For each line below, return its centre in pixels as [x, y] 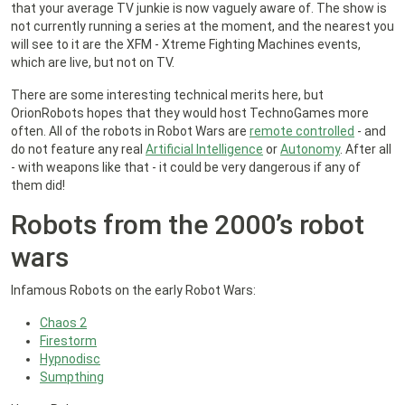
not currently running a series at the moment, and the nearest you [202, 27]
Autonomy [310, 150]
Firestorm [68, 341]
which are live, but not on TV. [93, 63]
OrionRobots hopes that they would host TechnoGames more [190, 113]
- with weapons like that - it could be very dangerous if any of [186, 168]
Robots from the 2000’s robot [188, 225]
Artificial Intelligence [204, 150]
